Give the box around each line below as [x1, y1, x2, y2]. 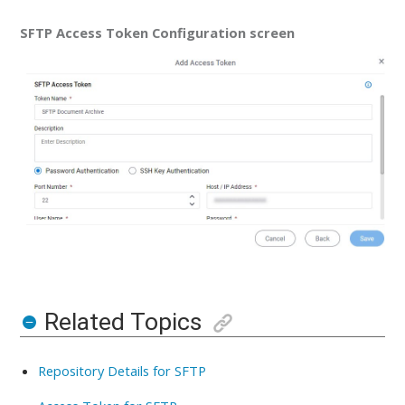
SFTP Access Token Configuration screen [20, 24, 296, 42]
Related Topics [43, 306, 202, 336]
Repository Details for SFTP [38, 361, 207, 380]
